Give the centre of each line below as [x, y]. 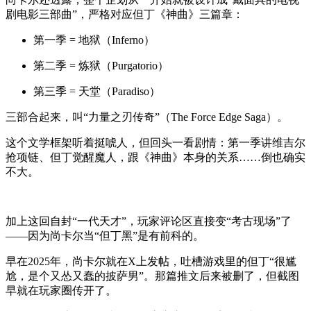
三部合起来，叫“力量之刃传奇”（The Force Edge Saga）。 [147, 117]
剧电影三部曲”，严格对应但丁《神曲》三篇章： [125, 14]
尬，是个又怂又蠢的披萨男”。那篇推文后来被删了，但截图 [152, 276]
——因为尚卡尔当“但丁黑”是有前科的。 [105, 235]
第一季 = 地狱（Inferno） [94, 40]
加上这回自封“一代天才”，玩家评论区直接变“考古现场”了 [149, 221]
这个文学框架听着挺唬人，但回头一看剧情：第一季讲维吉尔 [155, 142]
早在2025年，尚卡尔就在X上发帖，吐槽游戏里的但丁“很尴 [151, 261]
